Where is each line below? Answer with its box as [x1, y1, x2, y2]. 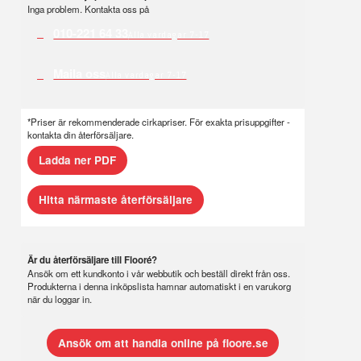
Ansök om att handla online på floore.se [57, 335, 268, 351]
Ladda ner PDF [39, 152, 117, 168]
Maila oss [53, 64, 106, 83]
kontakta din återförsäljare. [27, 127, 135, 141]
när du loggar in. [27, 293, 93, 306]
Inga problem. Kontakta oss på [27, 2, 150, 16]
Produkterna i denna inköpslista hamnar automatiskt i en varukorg [27, 280, 292, 293]
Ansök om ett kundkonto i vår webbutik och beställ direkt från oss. [27, 267, 291, 280]
